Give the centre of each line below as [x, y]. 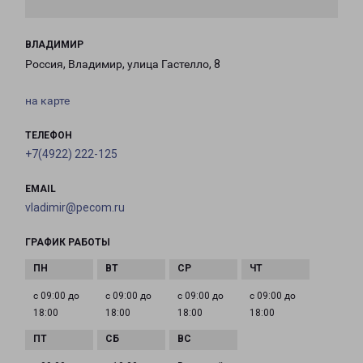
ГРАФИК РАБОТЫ [68, 243]
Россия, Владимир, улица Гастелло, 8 [123, 64]
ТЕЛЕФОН [49, 136]
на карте [47, 101]
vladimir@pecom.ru [75, 208]
